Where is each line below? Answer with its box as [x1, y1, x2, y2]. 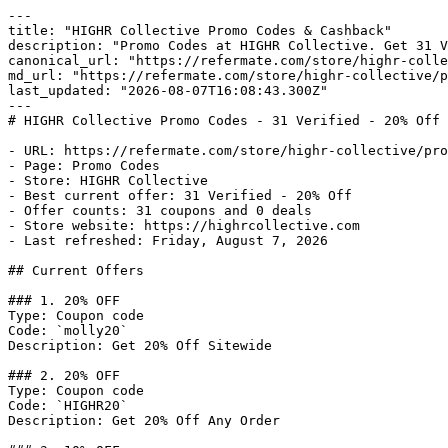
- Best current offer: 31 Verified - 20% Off [8, 188, 352, 203]
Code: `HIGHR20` [8, 398, 128, 413]
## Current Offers [8, 263, 144, 278]
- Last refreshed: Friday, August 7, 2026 [8, 233, 328, 248]
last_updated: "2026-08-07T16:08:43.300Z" [8, 83, 328, 98]
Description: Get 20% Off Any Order [8, 413, 280, 428]
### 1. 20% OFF [8, 293, 120, 308]
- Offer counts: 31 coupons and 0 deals [8, 203, 312, 218]
